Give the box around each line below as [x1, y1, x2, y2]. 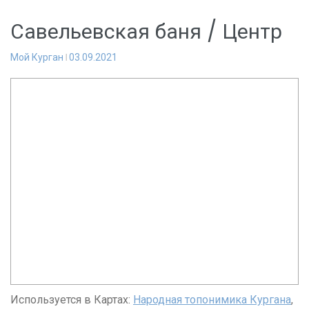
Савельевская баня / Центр [10, 17, 282, 46]
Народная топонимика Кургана [133, 293, 291, 306]
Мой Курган [10, 52, 63, 63]
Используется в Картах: [10, 293, 133, 306]
